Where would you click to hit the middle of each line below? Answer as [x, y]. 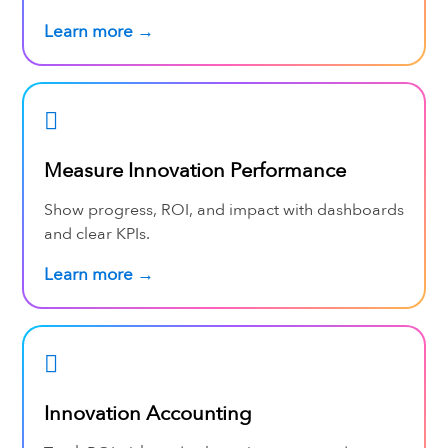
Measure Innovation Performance [194, 170]
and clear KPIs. [96, 233]
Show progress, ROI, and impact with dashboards [223, 209]
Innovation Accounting [147, 413]
